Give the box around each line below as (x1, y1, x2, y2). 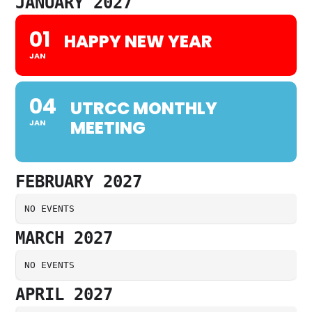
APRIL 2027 (15, 284, 114, 304)
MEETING (70, 116, 146, 139)
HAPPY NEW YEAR (64, 29, 213, 53)
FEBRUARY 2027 (15, 171, 143, 192)
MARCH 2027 (15, 228, 114, 248)
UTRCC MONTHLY (70, 96, 218, 120)
